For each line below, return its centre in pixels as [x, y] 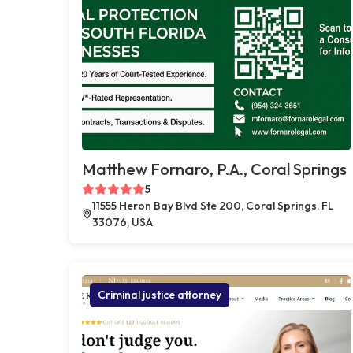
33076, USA [122, 222]
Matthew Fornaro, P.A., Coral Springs [214, 169]
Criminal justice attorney [160, 294]
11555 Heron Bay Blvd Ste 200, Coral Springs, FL [213, 205]
